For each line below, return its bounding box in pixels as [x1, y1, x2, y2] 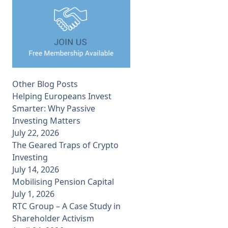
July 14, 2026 [12, 163, 59, 175]
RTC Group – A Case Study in [12, 200, 121, 212]
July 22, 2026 [12, 127, 59, 138]
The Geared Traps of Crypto [12, 139, 119, 151]
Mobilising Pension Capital [12, 176, 114, 187]
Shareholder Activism [12, 212, 94, 224]
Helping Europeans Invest [12, 90, 111, 102]
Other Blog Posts [12, 78, 78, 90]
